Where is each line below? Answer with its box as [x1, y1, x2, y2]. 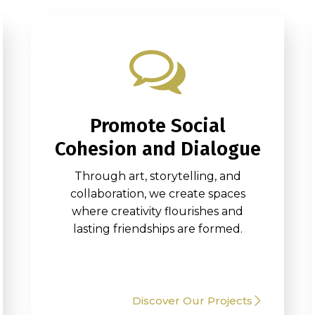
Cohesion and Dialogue [54, 137, 261, 160]
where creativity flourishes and [72, 205, 243, 218]
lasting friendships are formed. [72, 222, 243, 236]
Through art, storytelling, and [74, 169, 241, 183]
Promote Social [89, 114, 226, 137]
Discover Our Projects [132, 294, 252, 307]
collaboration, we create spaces [70, 187, 245, 200]
